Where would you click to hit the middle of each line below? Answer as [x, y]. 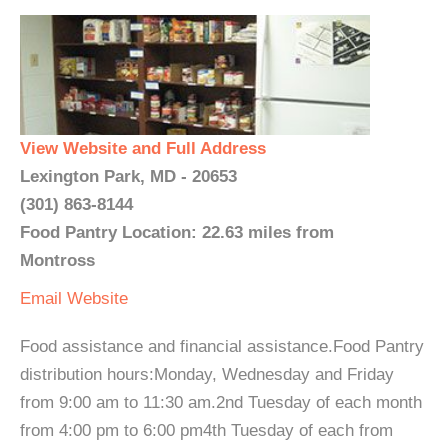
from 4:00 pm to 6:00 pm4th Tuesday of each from [206, 430]
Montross [57, 260]
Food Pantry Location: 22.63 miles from [177, 232]
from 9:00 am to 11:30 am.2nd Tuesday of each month [221, 402]
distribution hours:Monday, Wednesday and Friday [207, 374]
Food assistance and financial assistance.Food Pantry [222, 346]
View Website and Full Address [143, 148]
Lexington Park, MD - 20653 [128, 176]
